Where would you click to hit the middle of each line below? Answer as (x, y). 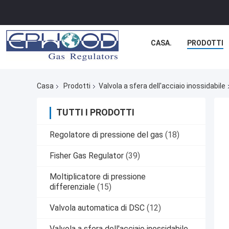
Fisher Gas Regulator (87, 156)
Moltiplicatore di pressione (98, 177)
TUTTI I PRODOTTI (95, 112)
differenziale (72, 187)
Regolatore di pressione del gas (106, 135)
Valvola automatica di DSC (97, 208)
